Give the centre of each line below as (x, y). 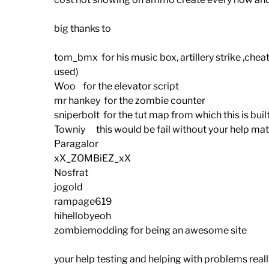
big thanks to (83, 29)
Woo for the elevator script (116, 86)
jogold (68, 187)
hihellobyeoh (83, 216)
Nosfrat (71, 173)
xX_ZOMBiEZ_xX (92, 159)
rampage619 (83, 202)
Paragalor (76, 144)
